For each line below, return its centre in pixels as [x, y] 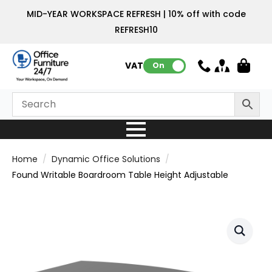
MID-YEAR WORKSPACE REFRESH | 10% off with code [136, 14]
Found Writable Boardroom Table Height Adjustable [120, 175]
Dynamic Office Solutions [106, 159]
